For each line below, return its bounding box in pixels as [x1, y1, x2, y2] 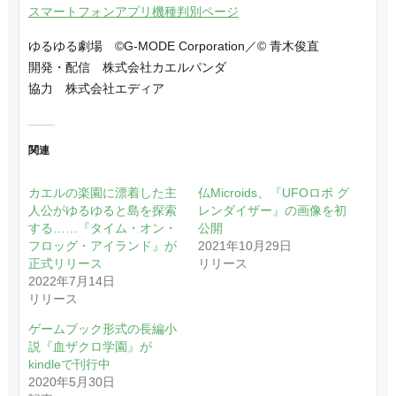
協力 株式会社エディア [27, 80, 164, 95]
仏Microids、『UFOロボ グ [198, 185, 349, 200]
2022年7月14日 [27, 273, 115, 288]
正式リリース [27, 255, 103, 270]
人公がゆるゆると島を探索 [27, 202, 177, 217]
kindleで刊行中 [27, 356, 110, 371]
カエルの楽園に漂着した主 [27, 185, 177, 200]
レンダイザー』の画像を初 [198, 202, 346, 217]
